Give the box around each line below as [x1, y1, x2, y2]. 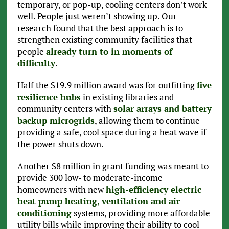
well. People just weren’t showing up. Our [17, 10, 177, 22]
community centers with [17, 103, 113, 115]
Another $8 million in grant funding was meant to [17, 160, 209, 172]
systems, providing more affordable [71, 207, 210, 219]
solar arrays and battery [113, 103, 212, 115]
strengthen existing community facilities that [17, 34, 192, 46]
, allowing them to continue [94, 114, 200, 127]
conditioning [17, 207, 72, 219]
